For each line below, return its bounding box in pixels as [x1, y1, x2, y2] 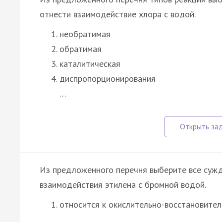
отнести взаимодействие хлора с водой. [40, 8, 196, 20]
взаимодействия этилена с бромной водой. [40, 178, 206, 190]
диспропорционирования [59, 72, 156, 84]
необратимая [59, 28, 111, 40]
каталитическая [59, 57, 120, 69]
